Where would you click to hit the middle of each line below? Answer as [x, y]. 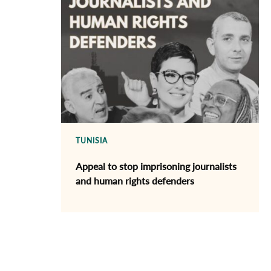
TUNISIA [92, 141]
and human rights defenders [135, 181]
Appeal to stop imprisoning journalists [156, 166]
